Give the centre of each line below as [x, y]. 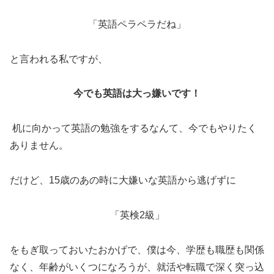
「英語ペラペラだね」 [137, 24]
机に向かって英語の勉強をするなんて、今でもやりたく [133, 128]
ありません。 [39, 146]
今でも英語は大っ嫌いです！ [137, 94]
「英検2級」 [137, 215]
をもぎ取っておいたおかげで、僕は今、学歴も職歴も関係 [137, 250]
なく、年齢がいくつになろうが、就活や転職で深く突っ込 [137, 267]
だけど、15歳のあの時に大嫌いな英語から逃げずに [123, 180]
